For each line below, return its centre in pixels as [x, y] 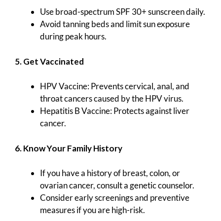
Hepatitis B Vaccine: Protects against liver [115, 111]
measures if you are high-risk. [92, 210]
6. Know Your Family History [69, 148]
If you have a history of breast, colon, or [110, 173]
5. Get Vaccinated [49, 61]
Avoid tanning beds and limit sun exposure [115, 24]
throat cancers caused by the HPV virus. [112, 99]
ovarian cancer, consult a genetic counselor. [117, 185]
